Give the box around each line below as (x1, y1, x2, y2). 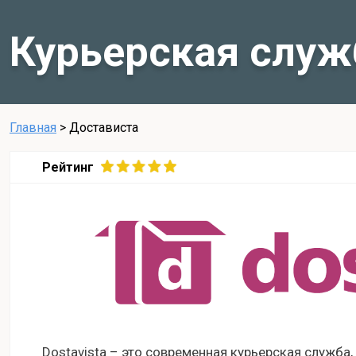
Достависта (69, 119, 138, 135)
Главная (10, 119, 56, 135)
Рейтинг (42, 159, 94, 175)
